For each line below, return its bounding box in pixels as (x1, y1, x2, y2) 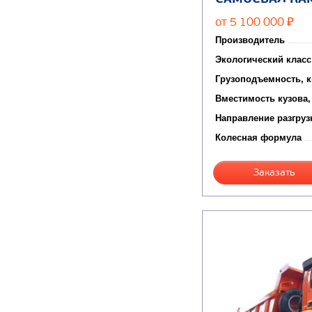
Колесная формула (215, 132, 302, 143)
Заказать (253, 166, 296, 178)
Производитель (215, 34, 285, 45)
